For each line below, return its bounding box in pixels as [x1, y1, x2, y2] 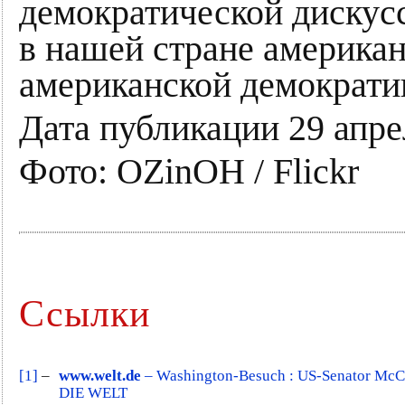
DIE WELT [59, 383, 127, 401]
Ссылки [19, 292, 150, 334]
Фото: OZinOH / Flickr [19, 151, 359, 192]
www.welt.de [59, 366, 141, 384]
